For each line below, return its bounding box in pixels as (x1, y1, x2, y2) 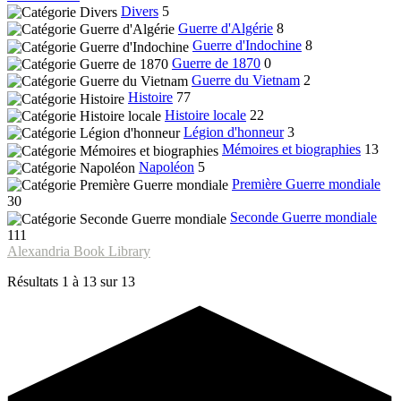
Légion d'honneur (183, 124, 284, 140)
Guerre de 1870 (172, 55, 260, 71)
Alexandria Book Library (7, 243, 150, 259)
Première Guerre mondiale (232, 175, 380, 192)
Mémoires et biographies (222, 141, 361, 158)
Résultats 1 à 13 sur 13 (7, 273, 135, 289)
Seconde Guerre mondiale (230, 209, 377, 226)
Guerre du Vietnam (192, 72, 300, 88)
